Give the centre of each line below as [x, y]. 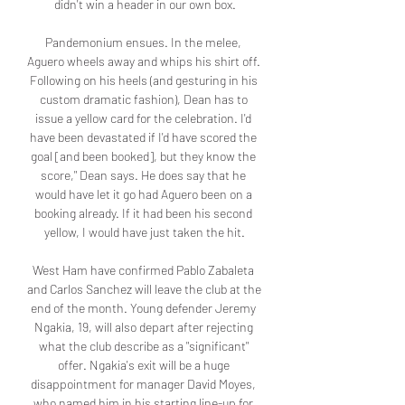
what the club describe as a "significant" [143, 346]
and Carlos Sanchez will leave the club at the [144, 289]
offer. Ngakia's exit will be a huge [143, 365]
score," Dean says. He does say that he [143, 175]
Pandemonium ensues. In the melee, [143, 42]
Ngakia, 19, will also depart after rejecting [143, 327]
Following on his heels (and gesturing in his [143, 80]
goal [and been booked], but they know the [143, 156]
